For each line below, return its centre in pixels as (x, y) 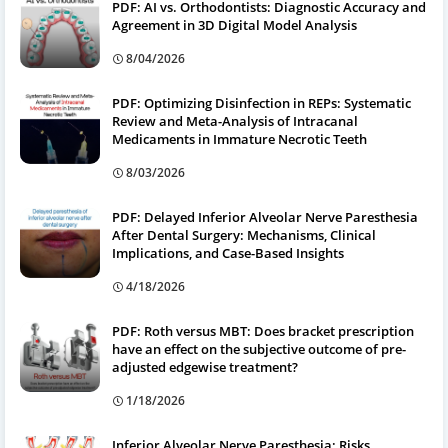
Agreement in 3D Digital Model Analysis (234, 24)
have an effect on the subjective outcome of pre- (259, 348)
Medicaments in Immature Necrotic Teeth (239, 138)
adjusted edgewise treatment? (205, 366)
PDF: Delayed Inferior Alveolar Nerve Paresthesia (265, 216)
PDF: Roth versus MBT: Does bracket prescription (263, 330)
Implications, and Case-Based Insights (228, 252)
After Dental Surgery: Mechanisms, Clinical (244, 234)
